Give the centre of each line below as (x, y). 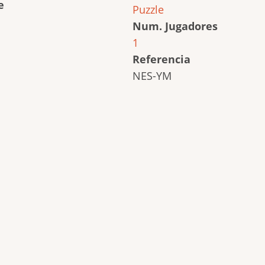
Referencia (161, 59)
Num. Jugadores (175, 26)
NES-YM (152, 76)
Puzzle (148, 9)
